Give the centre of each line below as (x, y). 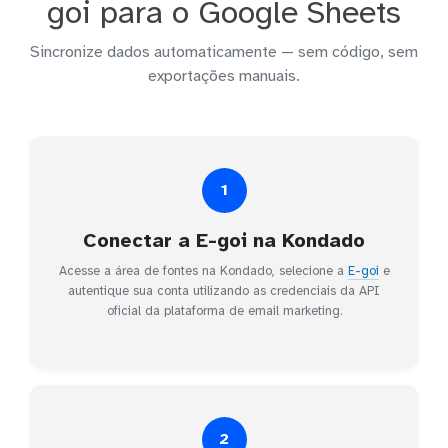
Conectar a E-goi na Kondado (224, 240)
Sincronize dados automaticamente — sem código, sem (224, 51)
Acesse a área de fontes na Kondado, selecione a (203, 270)
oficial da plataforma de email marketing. (224, 310)
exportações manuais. (224, 75)
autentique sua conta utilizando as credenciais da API (224, 290)
